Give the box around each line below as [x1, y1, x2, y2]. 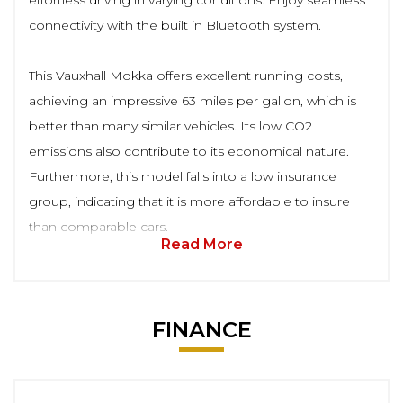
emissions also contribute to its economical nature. [29, 143, 349, 159]
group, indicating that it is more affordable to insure [29, 193, 350, 210]
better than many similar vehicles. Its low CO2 [29, 118, 312, 134]
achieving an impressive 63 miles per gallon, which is [29, 93, 356, 109]
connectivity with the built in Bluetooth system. [29, 17, 321, 33]
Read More [160, 236, 243, 253]
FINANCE [151, 317, 252, 343]
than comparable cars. [29, 219, 168, 235]
